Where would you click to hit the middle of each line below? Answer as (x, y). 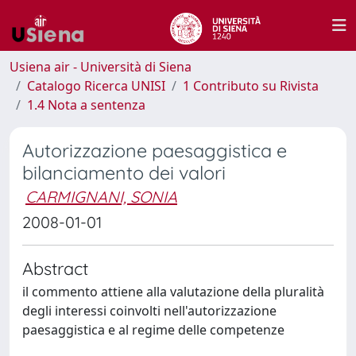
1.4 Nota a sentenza (86, 105)
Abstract (55, 268)
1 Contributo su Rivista (251, 86)
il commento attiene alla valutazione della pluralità (173, 292)
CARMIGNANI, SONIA (101, 197)
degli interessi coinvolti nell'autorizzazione (149, 311)
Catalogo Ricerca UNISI (96, 86)
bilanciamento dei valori (124, 173)
